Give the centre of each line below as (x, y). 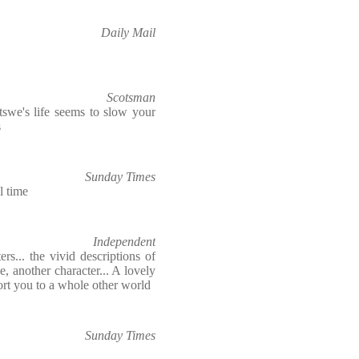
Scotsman (131, 97)
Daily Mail (128, 32)
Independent (124, 242)
